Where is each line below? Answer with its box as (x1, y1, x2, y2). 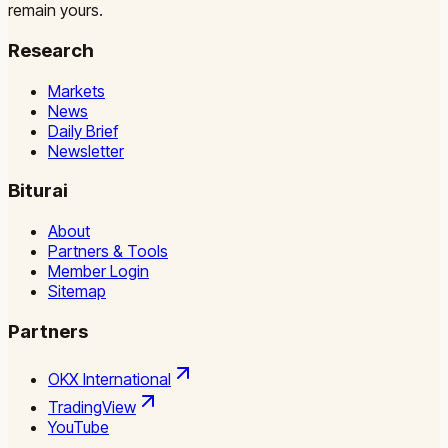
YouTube (48, 417, 109, 438)
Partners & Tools (48, 241, 168, 262)
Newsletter (48, 140, 124, 161)
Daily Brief (48, 120, 118, 141)
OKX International (48, 369, 171, 390)
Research (8, 38, 94, 62)
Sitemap (48, 281, 106, 302)
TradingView (48, 397, 136, 418)
